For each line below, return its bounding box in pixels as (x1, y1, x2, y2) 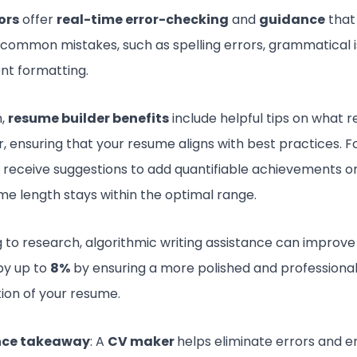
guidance (259, 10, 326, 29)
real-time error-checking (57, 10, 229, 29)
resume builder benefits (8, 109, 170, 127)
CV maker (108, 332, 178, 351)
